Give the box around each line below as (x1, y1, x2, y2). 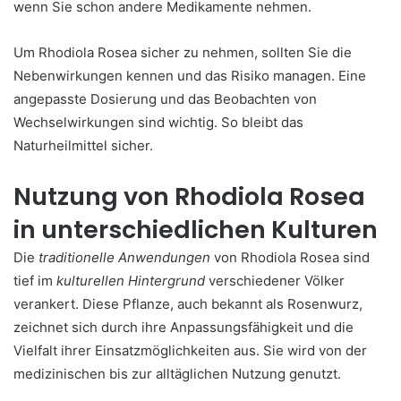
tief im (13, 272, 56, 289)
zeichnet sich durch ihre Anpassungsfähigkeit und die (13, 319, 354, 336)
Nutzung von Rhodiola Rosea (13, 180, 365, 213)
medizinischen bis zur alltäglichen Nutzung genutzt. (13, 365, 341, 382)
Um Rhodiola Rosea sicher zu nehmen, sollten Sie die (13, 44, 352, 61)
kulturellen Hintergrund (56, 272, 205, 289)
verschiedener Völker (205, 272, 345, 289)
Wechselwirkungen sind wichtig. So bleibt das (13, 114, 303, 131)
